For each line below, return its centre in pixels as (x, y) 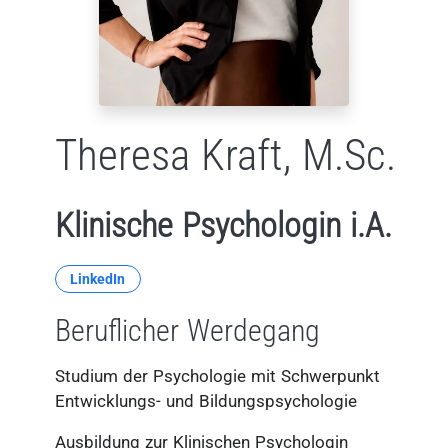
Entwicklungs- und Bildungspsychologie (206, 401)
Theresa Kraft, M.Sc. (225, 155)
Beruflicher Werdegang (187, 330)
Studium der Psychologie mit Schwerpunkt (217, 376)
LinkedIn (98, 278)
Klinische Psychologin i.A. (223, 224)
